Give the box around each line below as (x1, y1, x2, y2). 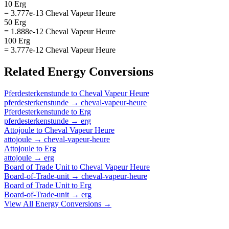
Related (4, 64, 48, 78)
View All (4, 199, 35, 208)
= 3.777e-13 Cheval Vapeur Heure (4, 8, 116, 17)
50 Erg (4, 17, 26, 27)
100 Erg (4, 36, 30, 45)
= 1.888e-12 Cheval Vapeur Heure (4, 27, 116, 36)
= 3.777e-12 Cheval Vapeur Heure (4, 45, 116, 54)
